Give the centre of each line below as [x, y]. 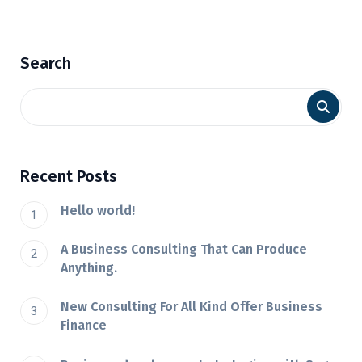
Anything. [89, 267]
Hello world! [98, 210]
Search [46, 63]
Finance [84, 326]
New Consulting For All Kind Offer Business [192, 307]
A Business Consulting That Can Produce [184, 249]
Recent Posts [69, 176]
